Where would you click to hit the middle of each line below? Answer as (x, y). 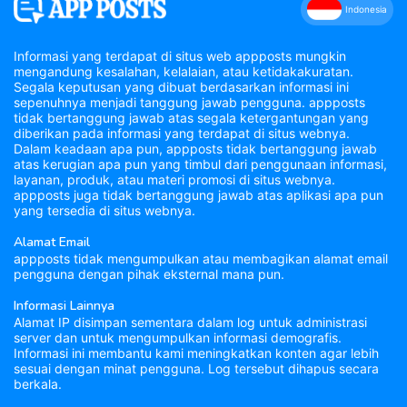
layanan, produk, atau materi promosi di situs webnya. (174, 179)
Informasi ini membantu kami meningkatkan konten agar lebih (196, 352)
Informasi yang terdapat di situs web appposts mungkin (180, 55)
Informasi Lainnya (64, 305)
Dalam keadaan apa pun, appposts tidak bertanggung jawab (195, 148)
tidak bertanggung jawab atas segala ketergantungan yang (191, 117)
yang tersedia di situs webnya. (104, 210)
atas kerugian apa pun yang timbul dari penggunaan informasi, (200, 164)
